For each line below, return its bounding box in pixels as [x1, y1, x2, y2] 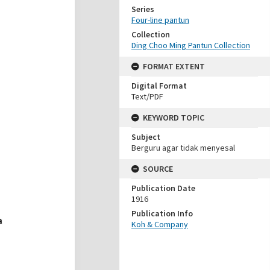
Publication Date [131, 183, 195, 193]
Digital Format [131, 80, 187, 91]
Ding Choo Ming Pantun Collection [131, 40, 250, 51]
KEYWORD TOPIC [143, 112, 204, 123]
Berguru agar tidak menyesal [131, 142, 235, 153]
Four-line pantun [131, 14, 189, 25]
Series [131, 4, 154, 14]
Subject [131, 131, 160, 142]
